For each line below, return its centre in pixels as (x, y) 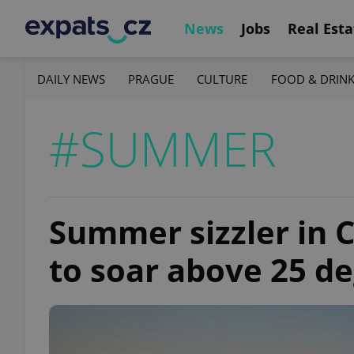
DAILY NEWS (71, 79)
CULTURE (222, 79)
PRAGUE (151, 79)
